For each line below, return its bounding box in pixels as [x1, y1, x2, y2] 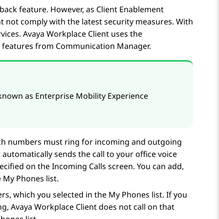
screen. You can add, [106, 161, 184, 172]
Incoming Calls [52, 161, 106, 172]
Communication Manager [56, 41, 149, 52]
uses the [109, 28, 142, 40]
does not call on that [97, 201, 175, 213]
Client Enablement [96, 4, 164, 15]
